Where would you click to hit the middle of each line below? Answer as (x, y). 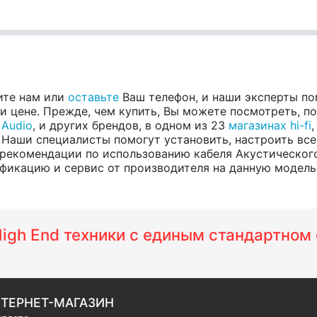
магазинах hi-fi (270, 125)
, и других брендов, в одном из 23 (131, 125)
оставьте (93, 97)
